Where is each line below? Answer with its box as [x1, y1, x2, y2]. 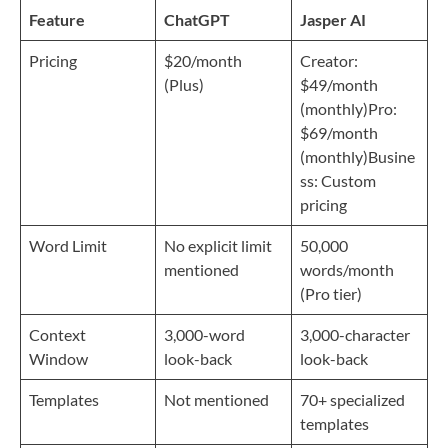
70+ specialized [300, 389, 405, 409]
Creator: [300, 50, 358, 70]
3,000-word [164, 324, 245, 344]
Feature [29, 9, 85, 29]
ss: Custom [300, 170, 376, 190]
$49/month [300, 74, 378, 94]
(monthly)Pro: [300, 98, 397, 118]
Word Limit [29, 235, 107, 255]
